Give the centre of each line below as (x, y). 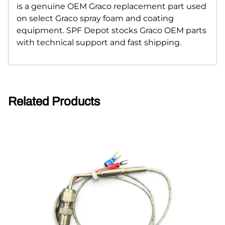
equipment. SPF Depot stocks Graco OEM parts (111, 30)
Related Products (54, 101)
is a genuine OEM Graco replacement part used (111, 6)
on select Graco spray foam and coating (95, 18)
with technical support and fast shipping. (99, 42)
